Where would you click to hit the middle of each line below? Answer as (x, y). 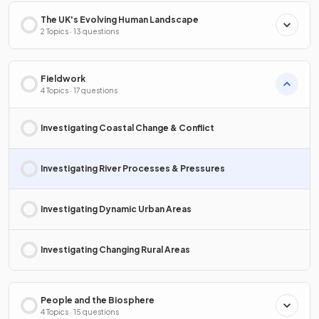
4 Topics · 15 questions (80, 312)
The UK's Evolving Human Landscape (120, 19)
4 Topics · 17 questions (79, 90)
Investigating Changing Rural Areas (115, 249)
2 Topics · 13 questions (80, 31)
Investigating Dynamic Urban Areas (116, 209)
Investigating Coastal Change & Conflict (127, 127)
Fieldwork (63, 78)
